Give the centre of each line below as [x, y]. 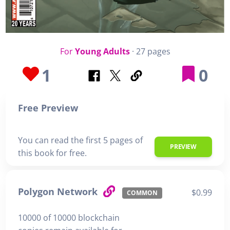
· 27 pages [150, 51]
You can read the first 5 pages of [80, 140]
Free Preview [48, 108]
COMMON [142, 193]
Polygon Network [59, 192]
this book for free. [52, 153]
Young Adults [102, 51]
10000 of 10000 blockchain [69, 217]
